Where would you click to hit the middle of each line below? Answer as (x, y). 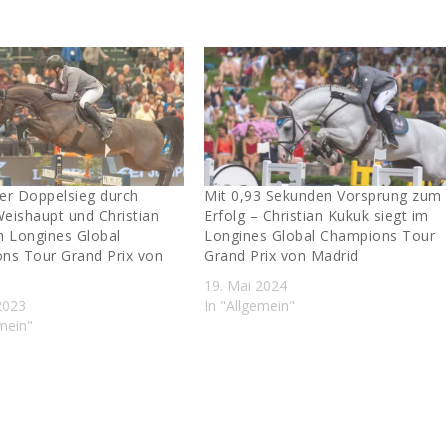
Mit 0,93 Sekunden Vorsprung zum (323, 195)
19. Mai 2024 (246, 285)
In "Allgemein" (250, 305)
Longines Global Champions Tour (320, 235)
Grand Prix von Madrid (281, 255)
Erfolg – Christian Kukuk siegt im (316, 215)
